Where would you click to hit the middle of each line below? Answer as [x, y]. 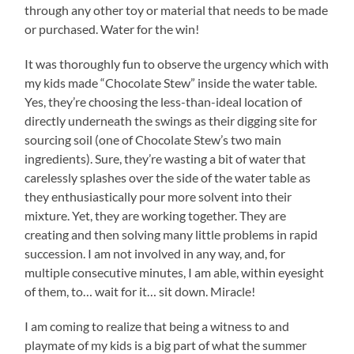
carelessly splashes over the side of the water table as [168, 178]
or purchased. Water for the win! [112, 29]
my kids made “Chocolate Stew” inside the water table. [171, 83]
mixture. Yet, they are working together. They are [156, 216]
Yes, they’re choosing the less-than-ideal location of [164, 102]
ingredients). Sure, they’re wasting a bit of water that [166, 159]
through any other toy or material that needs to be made [177, 10]
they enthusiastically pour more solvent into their [158, 197]
